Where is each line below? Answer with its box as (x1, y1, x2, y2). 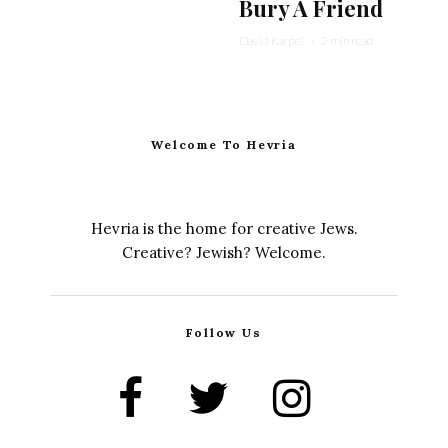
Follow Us (186, 325, 262, 340)
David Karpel (239, 33, 304, 48)
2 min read (321, 33, 374, 48)
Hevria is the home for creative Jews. (90, 219, 358, 238)
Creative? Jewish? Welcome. (122, 243, 326, 262)
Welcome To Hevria (151, 137, 297, 152)
